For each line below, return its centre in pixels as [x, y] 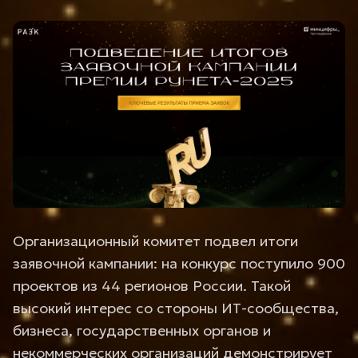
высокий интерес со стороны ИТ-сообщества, [176, 308]
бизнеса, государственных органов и [142, 330]
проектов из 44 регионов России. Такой [152, 286]
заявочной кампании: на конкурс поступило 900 [179, 263]
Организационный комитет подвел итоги [155, 241]
